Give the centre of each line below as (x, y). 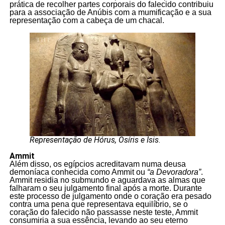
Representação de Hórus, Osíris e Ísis (94, 140)
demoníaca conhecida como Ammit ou (78, 172)
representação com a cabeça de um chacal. (87, 20)
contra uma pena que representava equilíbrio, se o (98, 204)
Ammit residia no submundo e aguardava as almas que (107, 180)
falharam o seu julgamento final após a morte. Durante (105, 188)
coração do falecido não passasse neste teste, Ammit (103, 212)
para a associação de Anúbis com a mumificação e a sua (110, 12)
